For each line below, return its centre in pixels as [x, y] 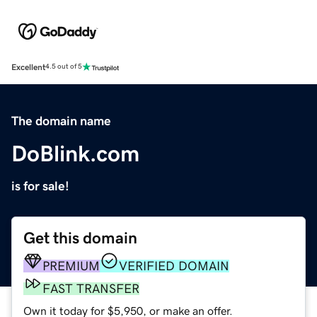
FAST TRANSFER [91, 288]
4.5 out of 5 [64, 67]
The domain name [61, 121]
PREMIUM [71, 266]
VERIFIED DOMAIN [174, 266]
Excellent [28, 67]
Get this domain [80, 238]
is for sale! [40, 186]
